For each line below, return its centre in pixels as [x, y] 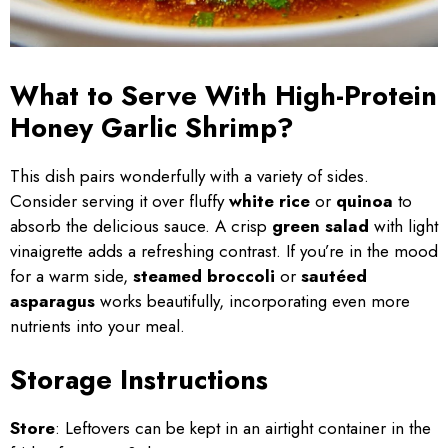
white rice [269, 200]
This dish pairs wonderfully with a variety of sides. [189, 175]
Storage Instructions [139, 379]
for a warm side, [71, 275]
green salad [320, 225]
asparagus [52, 300]
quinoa [364, 200]
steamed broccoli [204, 275]
